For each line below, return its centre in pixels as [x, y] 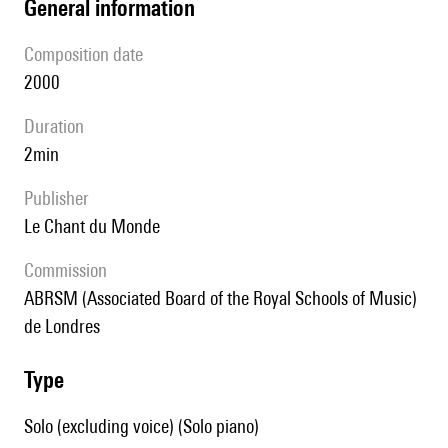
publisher [61, 198]
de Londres [62, 326]
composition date [88, 54]
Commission [70, 270]
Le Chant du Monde [96, 226]
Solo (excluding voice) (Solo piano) [141, 426]
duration [59, 126]
